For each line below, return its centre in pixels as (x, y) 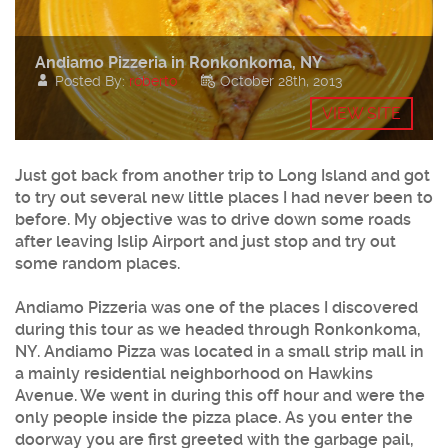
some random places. (97, 264)
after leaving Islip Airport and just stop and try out (205, 242)
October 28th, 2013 (281, 81)
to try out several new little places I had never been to (224, 198)
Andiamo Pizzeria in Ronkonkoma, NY (179, 63)
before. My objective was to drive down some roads (213, 220)
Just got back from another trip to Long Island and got (222, 176)
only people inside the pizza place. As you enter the (214, 418)
